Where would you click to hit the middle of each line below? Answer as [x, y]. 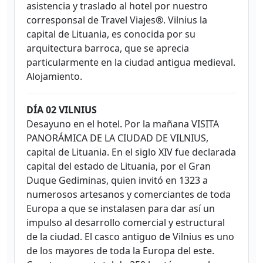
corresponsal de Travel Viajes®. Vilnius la [117, 20]
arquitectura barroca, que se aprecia [108, 48]
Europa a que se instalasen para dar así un [121, 209]
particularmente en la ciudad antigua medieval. [131, 63]
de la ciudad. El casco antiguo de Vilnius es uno [130, 237]
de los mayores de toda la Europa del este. [120, 251]
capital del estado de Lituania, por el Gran [119, 166]
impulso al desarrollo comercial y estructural [126, 223]
